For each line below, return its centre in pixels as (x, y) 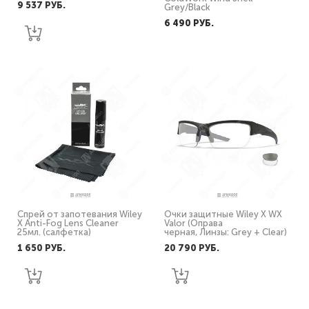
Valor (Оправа (193, 223)
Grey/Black (187, 7)
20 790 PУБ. (192, 248)
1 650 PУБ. (41, 248)
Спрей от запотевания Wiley (80, 214)
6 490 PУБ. (189, 23)
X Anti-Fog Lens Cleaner (68, 223)
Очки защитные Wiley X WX (223, 214)
